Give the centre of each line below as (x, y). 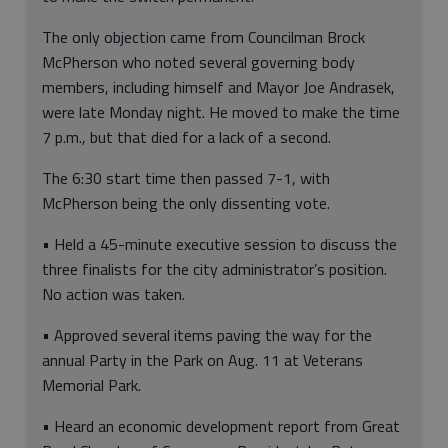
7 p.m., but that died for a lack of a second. (186, 137)
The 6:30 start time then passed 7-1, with (186, 178)
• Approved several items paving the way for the (207, 335)
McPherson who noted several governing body (198, 62)
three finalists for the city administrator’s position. (214, 269)
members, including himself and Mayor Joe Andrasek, (218, 87)
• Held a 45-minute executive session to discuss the (219, 244)
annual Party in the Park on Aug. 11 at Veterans (202, 360)
